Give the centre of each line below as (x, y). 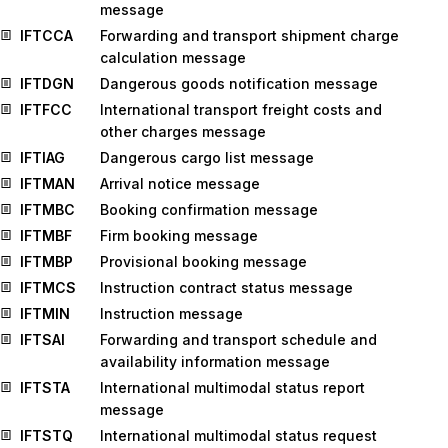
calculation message (173, 57)
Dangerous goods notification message (239, 83)
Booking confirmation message (209, 209)
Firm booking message (179, 235)
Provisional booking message (203, 261)
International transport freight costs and (241, 109)
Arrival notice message (180, 183)
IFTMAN (47, 183)
